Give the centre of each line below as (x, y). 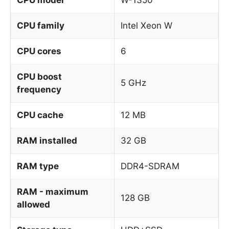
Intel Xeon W (146, 25)
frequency (39, 89)
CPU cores (39, 51)
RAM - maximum (53, 191)
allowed (33, 204)
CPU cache (40, 115)
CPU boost (39, 76)
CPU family (41, 25)
